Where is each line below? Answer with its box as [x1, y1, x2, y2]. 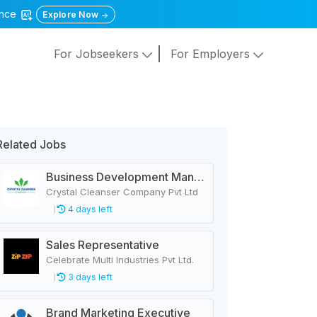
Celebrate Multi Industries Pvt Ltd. [46, 254, 194, 265]
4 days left [66, 204, 113, 214]
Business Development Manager [194, 170, 204, 184]
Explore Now [42, 9, 101, 20]
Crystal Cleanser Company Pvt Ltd [46, 186, 198, 197]
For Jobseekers [53, 47, 142, 62]
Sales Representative [46, 238, 159, 252]
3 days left [66, 272, 113, 282]
